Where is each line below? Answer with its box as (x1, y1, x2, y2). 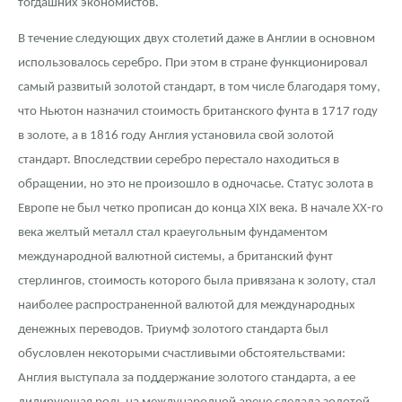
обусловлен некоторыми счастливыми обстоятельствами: (18, 347, 345, 362)
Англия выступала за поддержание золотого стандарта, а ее (18, 371, 355, 386)
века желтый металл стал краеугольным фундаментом (18, 226, 328, 240)
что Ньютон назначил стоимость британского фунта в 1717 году (18, 105, 378, 119)
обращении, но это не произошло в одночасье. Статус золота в (18, 178, 373, 192)
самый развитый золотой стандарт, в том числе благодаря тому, (18, 81, 380, 95)
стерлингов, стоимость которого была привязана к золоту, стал (18, 275, 376, 289)
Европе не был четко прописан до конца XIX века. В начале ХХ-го (18, 202, 383, 216)
